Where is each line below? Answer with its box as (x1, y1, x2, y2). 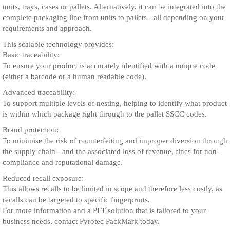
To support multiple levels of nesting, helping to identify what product (3, 99, 227, 107)
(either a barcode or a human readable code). (3, 72, 146, 81)
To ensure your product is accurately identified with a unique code (3, 62, 215, 70)
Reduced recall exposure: (3, 174, 84, 182)
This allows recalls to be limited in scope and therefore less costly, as (3, 185, 222, 193)
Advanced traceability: (3, 88, 75, 97)
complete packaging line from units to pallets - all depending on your (3, 13, 224, 22)
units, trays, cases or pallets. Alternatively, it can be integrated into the (3, 3, 226, 11)
